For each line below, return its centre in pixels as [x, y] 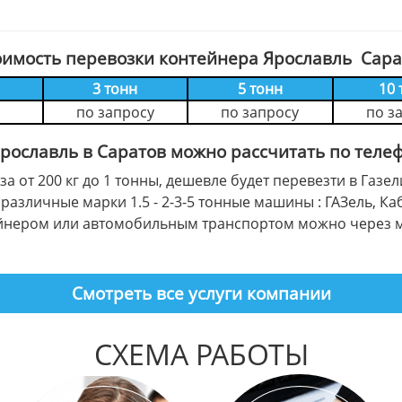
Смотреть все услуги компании [201, 293]
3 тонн [115, 89]
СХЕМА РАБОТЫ [201, 354]
